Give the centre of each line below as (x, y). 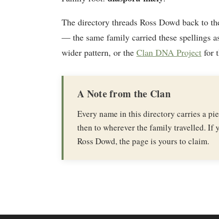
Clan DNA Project (169, 52)
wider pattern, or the (99, 52)
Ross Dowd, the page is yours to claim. (143, 141)
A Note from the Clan (124, 93)
